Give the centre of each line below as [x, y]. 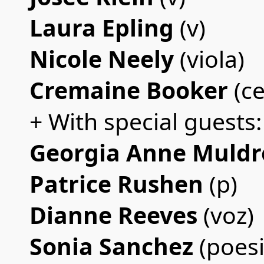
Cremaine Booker [132, 90]
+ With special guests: [146, 121]
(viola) [209, 59]
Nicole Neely [102, 59]
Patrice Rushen [119, 184]
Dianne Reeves [116, 215]
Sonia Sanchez [114, 246]
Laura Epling [105, 27]
